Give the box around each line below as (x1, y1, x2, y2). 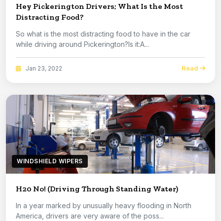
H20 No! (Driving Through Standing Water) (16, 184, 178, 194)
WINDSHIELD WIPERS (17, 157, 83, 165)
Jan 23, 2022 (24, 64, 62, 72)
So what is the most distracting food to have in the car (16, 30, 190, 38)
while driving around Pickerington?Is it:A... (16, 40, 149, 49)
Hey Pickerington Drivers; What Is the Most (16, 1, 183, 11)
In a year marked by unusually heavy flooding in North (16, 201, 191, 210)
